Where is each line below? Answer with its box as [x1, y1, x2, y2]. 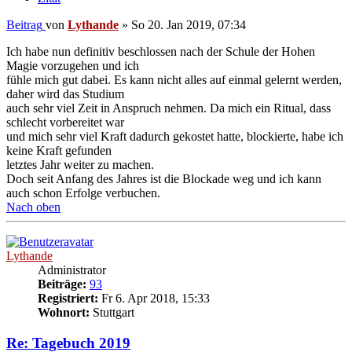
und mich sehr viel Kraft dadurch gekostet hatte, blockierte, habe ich [6, 130, 343, 144]
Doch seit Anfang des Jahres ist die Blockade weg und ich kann [6, 172, 321, 186]
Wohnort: [38, 306, 90, 320]
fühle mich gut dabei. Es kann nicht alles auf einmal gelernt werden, [6, 73, 342, 87]
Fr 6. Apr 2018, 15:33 [98, 291, 210, 306]
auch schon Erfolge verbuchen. [6, 186, 160, 200]
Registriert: [38, 291, 98, 306]
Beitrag [6, 18, 42, 32]
